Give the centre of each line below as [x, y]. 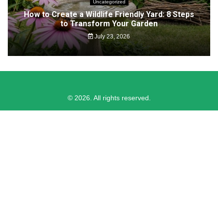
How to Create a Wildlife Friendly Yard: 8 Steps [109, 14]
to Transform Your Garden [109, 23]
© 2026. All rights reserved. [109, 98]
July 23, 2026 [112, 36]
